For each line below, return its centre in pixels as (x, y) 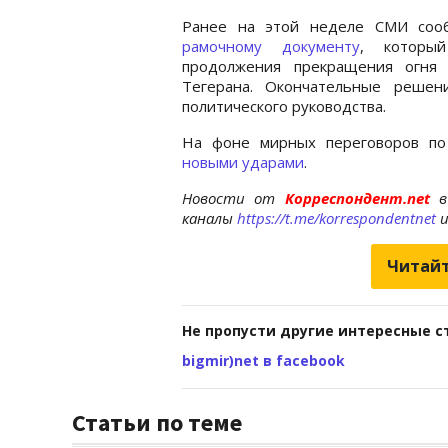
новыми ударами (243, 161)
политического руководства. (284, 105)
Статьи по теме (157, 422)
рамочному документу (271, 45)
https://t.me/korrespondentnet (336, 217)
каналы (209, 217)
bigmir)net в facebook (263, 360)
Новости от (229, 197)
